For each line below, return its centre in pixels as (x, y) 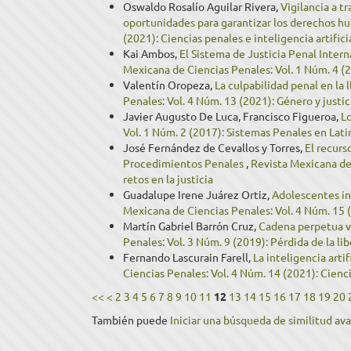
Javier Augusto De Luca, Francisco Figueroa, (232, 116)
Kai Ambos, (151, 53)
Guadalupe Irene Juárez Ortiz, (197, 194)
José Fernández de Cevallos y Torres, (214, 147)
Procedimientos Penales (185, 163)
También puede (131, 320)
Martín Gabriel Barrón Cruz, (191, 226)
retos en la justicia (168, 179)
